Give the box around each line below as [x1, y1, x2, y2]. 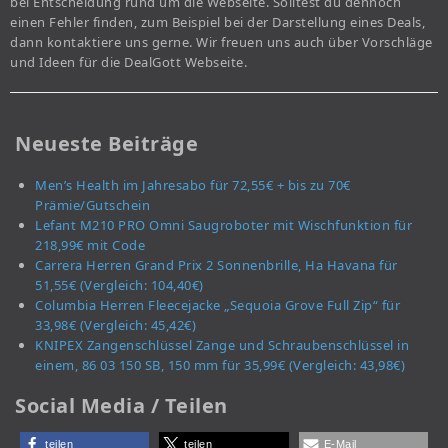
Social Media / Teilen [15, 392, 228, 420]
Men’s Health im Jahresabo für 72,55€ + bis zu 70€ [35, 176, 351, 195]
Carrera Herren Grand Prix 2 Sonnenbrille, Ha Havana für [35, 256, 398, 275]
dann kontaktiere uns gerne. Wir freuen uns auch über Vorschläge [10, 33, 433, 52]
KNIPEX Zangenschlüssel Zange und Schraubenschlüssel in [35, 336, 409, 355]
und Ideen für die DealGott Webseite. [10, 53, 247, 72]
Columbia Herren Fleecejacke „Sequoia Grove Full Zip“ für [35, 296, 400, 315]
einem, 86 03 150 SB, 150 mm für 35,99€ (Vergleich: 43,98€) [35, 356, 405, 375]
